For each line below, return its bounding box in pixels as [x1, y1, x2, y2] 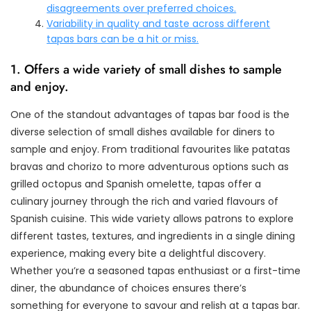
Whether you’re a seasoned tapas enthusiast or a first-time [10, 263, 301, 278]
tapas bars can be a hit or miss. [47, 31, 199, 46]
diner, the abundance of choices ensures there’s [10, 280, 246, 295]
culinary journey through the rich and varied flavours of [10, 194, 278, 208]
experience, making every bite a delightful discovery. [10, 246, 266, 260]
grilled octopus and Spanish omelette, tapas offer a [10, 176, 261, 191]
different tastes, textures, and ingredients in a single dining [10, 228, 295, 243]
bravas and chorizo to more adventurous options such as [10, 159, 289, 174]
